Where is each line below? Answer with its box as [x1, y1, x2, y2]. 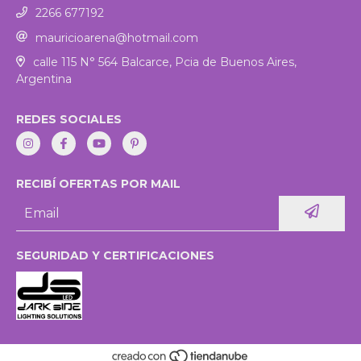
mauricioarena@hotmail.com [35, 30, 198, 45]
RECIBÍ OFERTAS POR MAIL [16, 176, 180, 192]
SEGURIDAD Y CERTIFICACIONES [16, 248, 214, 263]
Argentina [16, 72, 72, 87]
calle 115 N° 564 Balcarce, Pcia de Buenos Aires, [32, 55, 297, 70]
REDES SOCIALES [16, 112, 122, 127]
